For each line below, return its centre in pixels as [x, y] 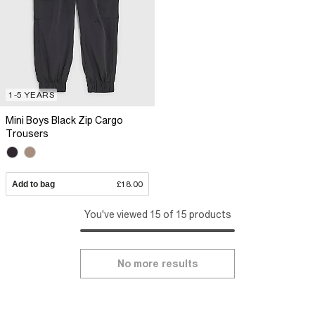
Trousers [27, 133]
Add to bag [33, 184]
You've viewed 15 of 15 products [157, 214]
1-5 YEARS [32, 95]
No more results [157, 263]
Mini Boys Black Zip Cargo [64, 120]
